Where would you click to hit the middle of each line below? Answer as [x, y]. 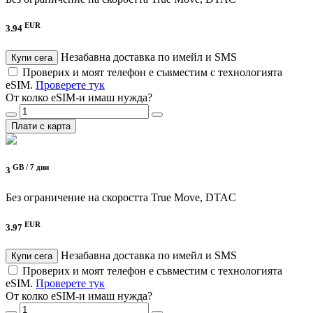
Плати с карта [41, 126]
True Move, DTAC [194, 198]
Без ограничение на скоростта [77, 198]
